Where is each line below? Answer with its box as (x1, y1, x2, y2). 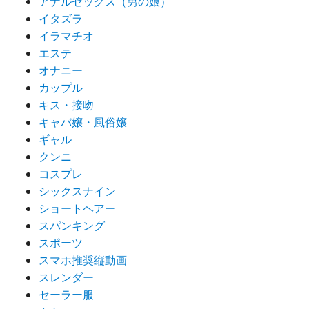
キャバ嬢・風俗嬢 (39, 114, 127, 130)
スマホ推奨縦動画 (39, 252, 127, 268)
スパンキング (39, 218, 105, 234)
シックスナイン (39, 183, 116, 199)
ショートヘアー (39, 201, 116, 217)
